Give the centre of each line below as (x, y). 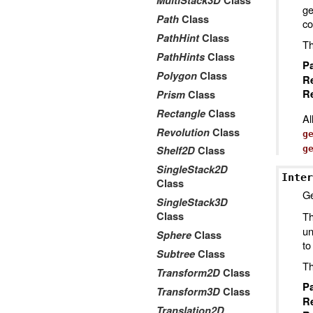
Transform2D (188, 273)
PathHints (181, 57)
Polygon (177, 75)
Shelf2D (176, 151)
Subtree (176, 254)
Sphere (174, 235)
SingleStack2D (192, 170)
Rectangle (181, 113)
